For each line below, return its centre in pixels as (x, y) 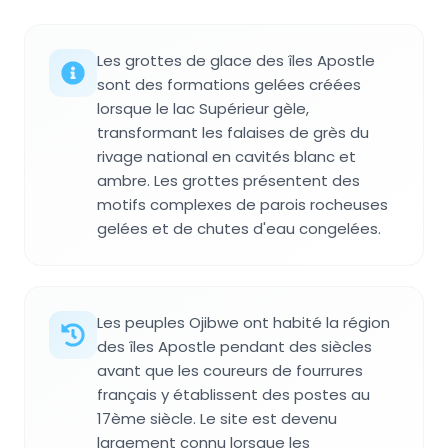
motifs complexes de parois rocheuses (242, 204)
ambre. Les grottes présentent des (228, 180)
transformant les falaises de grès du (233, 132)
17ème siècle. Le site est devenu (217, 418)
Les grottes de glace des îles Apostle (236, 60)
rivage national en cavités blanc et (226, 156)
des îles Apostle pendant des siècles (234, 346)
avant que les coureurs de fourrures (230, 370)
